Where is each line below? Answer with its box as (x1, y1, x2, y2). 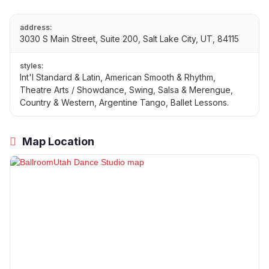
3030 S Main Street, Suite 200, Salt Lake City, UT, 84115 (20, 34, 239, 44)
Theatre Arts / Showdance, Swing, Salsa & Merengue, (20, 85, 233, 95)
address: (20, 23, 52, 32)
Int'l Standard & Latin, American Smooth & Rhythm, (20, 72, 216, 83)
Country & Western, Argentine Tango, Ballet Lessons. (20, 97, 229, 108)
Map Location (20, 135, 94, 148)
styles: (20, 61, 44, 71)
